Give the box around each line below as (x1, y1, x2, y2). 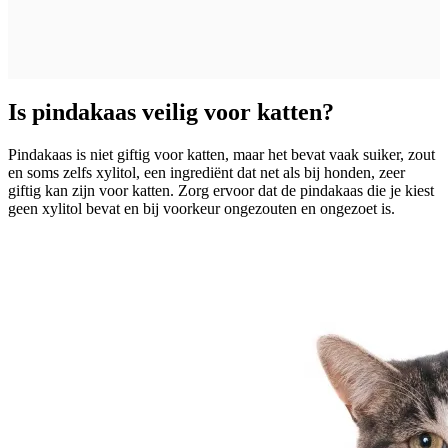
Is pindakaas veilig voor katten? (8, 98, 334, 125)
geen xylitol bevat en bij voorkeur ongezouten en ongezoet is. (8, 199, 395, 217)
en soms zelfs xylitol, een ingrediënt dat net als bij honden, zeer (8, 163, 405, 181)
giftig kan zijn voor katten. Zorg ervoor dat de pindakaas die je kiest (8, 181, 434, 199)
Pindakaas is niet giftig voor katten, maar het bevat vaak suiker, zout (8, 145, 435, 163)
